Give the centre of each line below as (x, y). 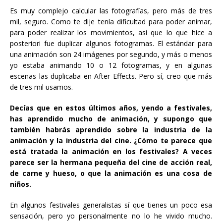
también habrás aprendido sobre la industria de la (111, 129)
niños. (21, 184)
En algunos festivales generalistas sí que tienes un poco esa (111, 205)
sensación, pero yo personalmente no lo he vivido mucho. (111, 216)
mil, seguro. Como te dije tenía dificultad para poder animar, (111, 21)
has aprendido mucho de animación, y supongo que (111, 118)
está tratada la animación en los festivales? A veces (111, 151)
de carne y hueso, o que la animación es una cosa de (111, 173)
